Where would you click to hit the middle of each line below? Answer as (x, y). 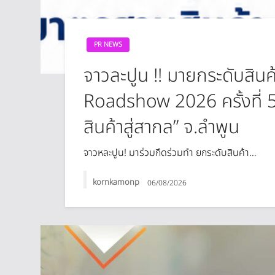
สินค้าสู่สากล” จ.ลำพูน (162, 128)
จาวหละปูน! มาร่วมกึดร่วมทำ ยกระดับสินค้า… (170, 153)
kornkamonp (117, 183)
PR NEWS (108, 45)
